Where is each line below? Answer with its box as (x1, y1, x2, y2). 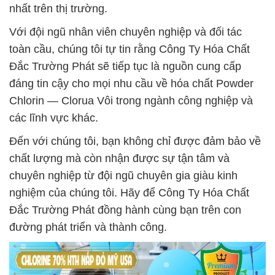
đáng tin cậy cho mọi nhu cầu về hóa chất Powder (9, 77, 254, 90)
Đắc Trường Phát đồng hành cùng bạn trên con (9, 204, 241, 216)
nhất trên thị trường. (9, 2, 107, 15)
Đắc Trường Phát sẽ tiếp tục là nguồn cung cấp (9, 60, 241, 72)
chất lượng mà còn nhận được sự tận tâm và (9, 152, 230, 165)
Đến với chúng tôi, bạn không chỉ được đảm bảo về (9, 135, 261, 147)
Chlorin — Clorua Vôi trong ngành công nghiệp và (9, 95, 253, 107)
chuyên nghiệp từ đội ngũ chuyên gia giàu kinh (9, 169, 238, 182)
